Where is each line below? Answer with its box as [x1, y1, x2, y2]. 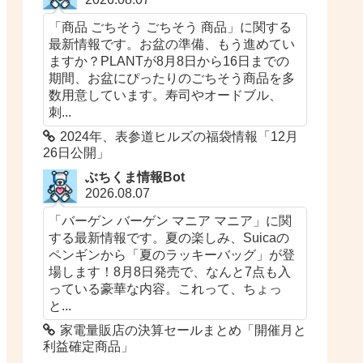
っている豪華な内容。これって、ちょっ [49, 281, 283, 297]
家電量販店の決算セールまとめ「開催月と [60, 323, 307, 338]
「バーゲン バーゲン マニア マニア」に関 [49, 213, 293, 228]
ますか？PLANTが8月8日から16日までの [49, 53, 290, 69]
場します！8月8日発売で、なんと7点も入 [49, 264, 292, 280]
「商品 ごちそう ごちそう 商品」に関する [49, 19, 293, 35]
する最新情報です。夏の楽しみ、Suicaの [49, 230, 290, 246]
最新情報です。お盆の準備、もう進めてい [49, 36, 296, 52]
